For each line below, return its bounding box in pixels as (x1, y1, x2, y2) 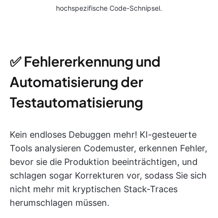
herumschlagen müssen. (10, 197, 109, 208)
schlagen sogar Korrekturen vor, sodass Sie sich (10, 170, 207, 181)
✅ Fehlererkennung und (10, 52, 161, 70)
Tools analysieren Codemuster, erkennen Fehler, (10, 143, 207, 153)
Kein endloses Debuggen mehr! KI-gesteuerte (10, 129, 197, 140)
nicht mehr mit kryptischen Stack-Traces (10, 183, 178, 194)
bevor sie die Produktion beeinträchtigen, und (10, 156, 198, 167)
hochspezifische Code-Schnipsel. (56, 3, 162, 12)
